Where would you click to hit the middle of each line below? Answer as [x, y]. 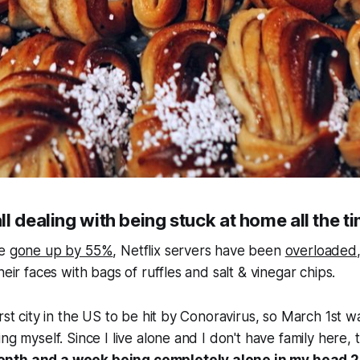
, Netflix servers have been [199, 250]
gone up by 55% [61, 250]
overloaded [321, 250]
